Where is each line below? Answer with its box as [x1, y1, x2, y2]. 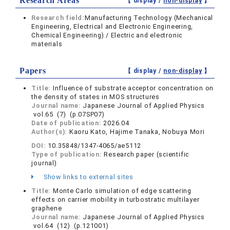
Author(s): [31, 127, 69, 136]
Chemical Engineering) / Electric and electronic [31, 31, 183, 39]
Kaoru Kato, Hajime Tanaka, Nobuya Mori [69, 127, 205, 136]
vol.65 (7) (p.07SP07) [31, 110, 105, 118]
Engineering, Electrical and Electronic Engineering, [31, 22, 194, 30]
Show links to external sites [42, 172, 133, 181]
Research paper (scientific [104, 150, 189, 158]
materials [31, 40, 63, 48]
